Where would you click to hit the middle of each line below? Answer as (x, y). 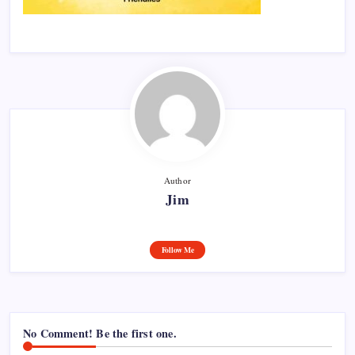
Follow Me (177, 250)
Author (177, 180)
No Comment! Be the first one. (100, 333)
